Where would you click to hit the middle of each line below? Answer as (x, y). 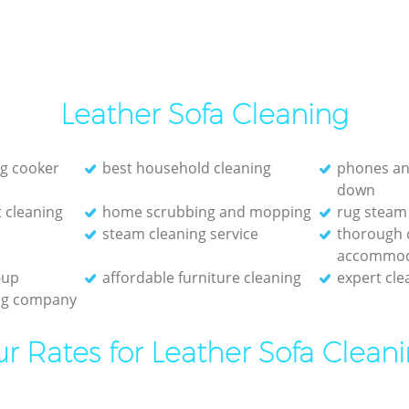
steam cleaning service (180, 233)
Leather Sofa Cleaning (204, 114)
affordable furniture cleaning (201, 277)
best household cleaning (186, 168)
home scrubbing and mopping (206, 211)
